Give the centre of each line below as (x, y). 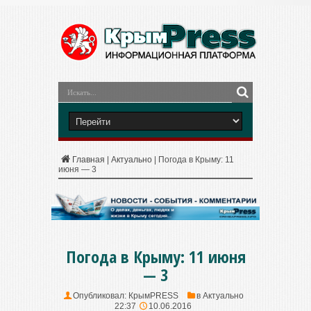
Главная (89, 160)
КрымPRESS (153, 296)
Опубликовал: (100, 296)
